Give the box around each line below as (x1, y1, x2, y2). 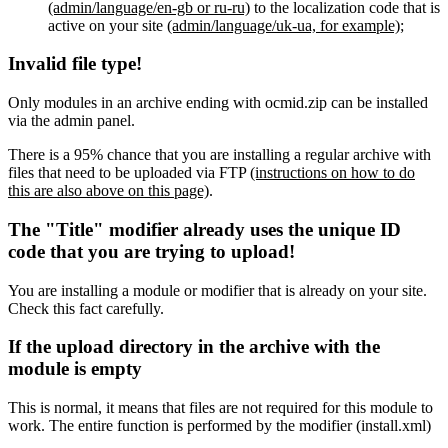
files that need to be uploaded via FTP (8, 164, 250, 182)
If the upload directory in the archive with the (8, 336, 380, 358)
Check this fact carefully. (8, 299, 164, 317)
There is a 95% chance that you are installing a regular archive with (8, 146, 431, 164)
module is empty (8, 358, 142, 380)
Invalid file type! (8, 53, 142, 75)
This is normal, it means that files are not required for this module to (8, 399, 433, 416)
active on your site (48, 16, 167, 34)
